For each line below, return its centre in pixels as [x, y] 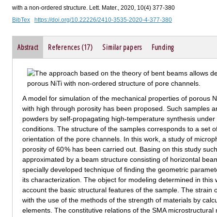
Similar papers [122, 47]
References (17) [70, 47]
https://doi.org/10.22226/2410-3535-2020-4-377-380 [103, 20]
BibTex [21, 20]
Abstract [28, 47]
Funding [163, 47]
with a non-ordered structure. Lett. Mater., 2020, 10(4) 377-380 [93, 8]
